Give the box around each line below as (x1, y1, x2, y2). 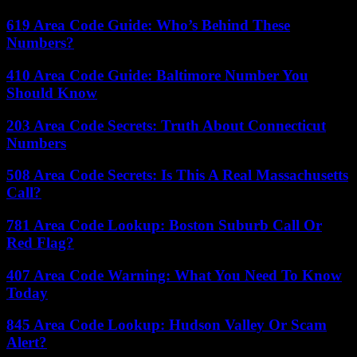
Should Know (6, 84, 97, 101)
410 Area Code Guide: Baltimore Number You (6, 66, 308, 84)
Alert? (6, 334, 47, 351)
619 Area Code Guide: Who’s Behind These (6, 17, 290, 34)
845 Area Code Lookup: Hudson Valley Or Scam (6, 316, 327, 334)
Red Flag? (6, 234, 74, 251)
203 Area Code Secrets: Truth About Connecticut (6, 116, 326, 134)
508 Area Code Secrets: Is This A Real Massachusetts (6, 167, 348, 184)
